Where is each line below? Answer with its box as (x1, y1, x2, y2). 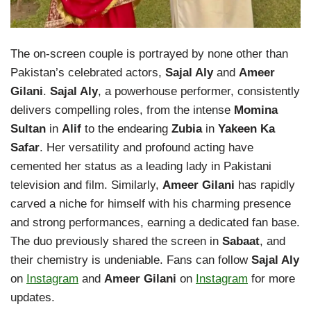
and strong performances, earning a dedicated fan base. (10, 216, 300, 230)
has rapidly (235, 178, 295, 192)
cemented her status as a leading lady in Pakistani (10, 160, 271, 174)
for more (248, 272, 295, 286)
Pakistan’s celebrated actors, (10, 66, 165, 80)
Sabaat (222, 235, 260, 249)
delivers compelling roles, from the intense (10, 103, 234, 117)
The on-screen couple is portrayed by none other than (10, 47, 288, 61)
